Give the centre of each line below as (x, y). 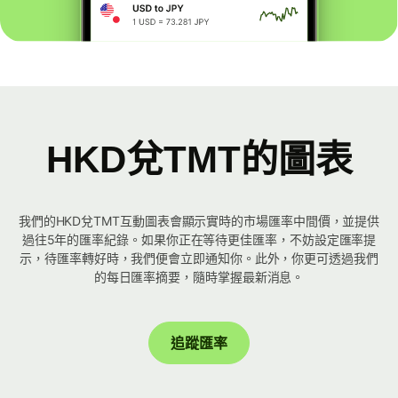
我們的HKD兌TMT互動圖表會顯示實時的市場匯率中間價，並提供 (199, 221)
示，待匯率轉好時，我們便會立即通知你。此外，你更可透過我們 (199, 259)
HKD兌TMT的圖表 (199, 160)
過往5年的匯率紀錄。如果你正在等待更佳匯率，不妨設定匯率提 (199, 240)
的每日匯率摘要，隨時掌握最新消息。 (199, 277)
